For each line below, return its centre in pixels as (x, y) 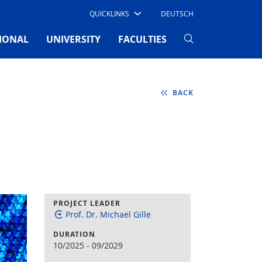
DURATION (74, 234)
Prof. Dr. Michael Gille (108, 214)
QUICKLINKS (109, 13)
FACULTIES (142, 39)
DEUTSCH (177, 13)
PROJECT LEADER (87, 203)
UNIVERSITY (73, 39)
